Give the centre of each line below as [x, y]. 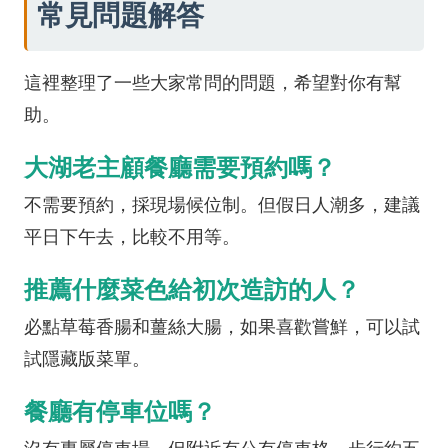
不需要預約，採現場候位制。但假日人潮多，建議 [222, 205]
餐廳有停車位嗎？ [120, 411]
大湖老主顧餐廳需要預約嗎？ [180, 167]
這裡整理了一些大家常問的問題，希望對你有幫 [213, 83]
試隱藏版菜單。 [87, 359]
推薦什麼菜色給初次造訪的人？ [192, 289]
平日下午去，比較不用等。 [132, 237]
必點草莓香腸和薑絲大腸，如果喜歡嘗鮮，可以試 [222, 327]
